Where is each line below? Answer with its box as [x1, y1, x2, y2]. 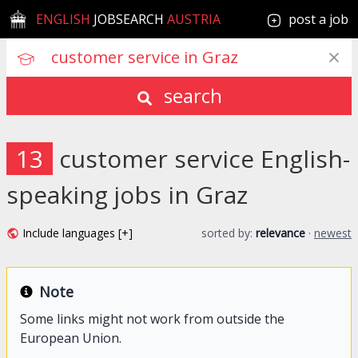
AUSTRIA [164, 10, 221, 28]
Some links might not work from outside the [20, 310, 284, 328]
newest [314, 225, 352, 241]
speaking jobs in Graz [6, 178, 248, 211]
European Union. [20, 329, 121, 347]
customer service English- [59, 142, 350, 175]
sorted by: [201, 225, 256, 241]
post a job [288, 10, 348, 28]
